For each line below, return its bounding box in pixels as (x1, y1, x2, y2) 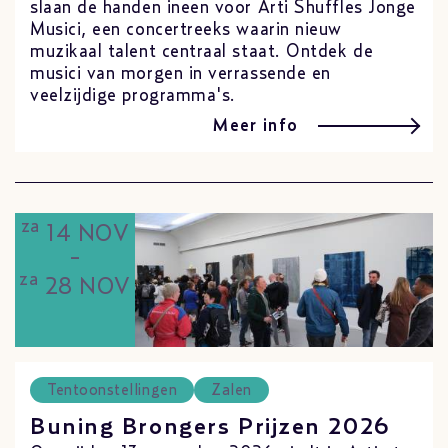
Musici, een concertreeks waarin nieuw (30, 20, 342, 39)
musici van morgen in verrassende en (30, 64, 331, 83)
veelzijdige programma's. (30, 86, 236, 105)
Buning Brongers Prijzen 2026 (30, 415, 390, 440)
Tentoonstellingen (47, 382, 178, 399)
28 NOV (38, 274, 131, 299)
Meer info (213, 116, 298, 135)
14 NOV (39, 221, 130, 246)
